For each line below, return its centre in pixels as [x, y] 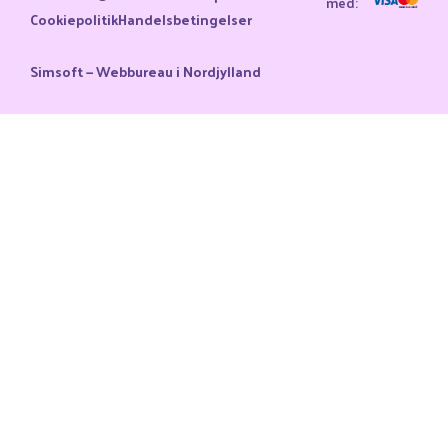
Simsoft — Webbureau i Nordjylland [145, 71]
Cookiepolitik [74, 19]
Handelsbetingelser [185, 19]
